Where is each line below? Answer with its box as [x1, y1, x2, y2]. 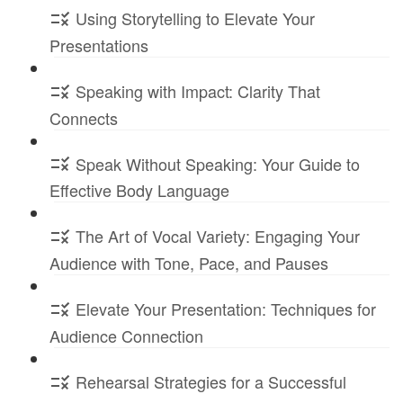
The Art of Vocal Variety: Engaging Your [76, 224, 360, 248]
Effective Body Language [49, 178, 229, 202]
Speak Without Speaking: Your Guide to [76, 151, 360, 175]
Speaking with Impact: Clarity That [76, 78, 320, 103]
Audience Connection [49, 324, 203, 347]
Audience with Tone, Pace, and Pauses [49, 251, 328, 275]
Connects [49, 105, 118, 130]
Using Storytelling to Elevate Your [76, 6, 315, 31]
